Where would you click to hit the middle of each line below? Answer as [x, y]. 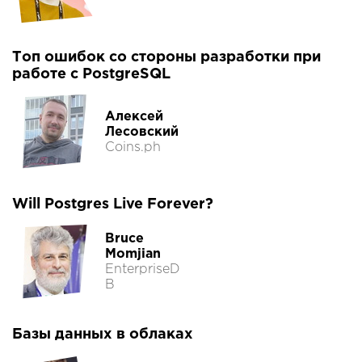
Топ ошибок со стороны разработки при [166, 58]
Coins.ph [133, 147]
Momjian [133, 255]
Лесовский [142, 132]
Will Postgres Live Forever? [113, 205]
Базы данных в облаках [103, 335]
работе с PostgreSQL [91, 75]
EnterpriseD [143, 270]
